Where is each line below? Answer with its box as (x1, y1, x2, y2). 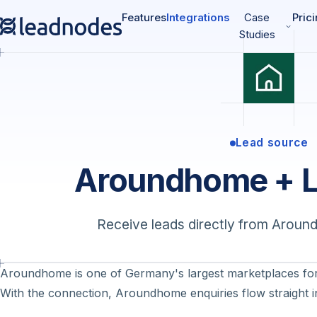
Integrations (166, 11, 230, 24)
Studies (238, 28, 275, 41)
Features (121, 11, 166, 24)
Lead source (235, 136, 309, 149)
